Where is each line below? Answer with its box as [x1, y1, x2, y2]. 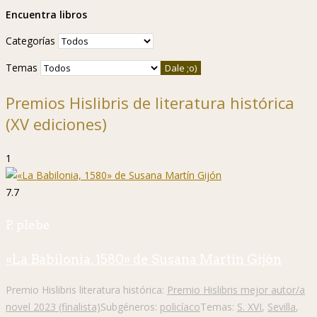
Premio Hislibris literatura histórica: [6, 282, 167, 296]
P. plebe [6, 218, 50, 233]
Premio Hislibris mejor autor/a [167, 282, 305, 296]
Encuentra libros [6, 7, 87, 21]
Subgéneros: [100, 299, 160, 313]
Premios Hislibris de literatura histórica [6, 91, 294, 113]
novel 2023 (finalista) [6, 299, 100, 313]
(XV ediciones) [6, 113, 107, 134]
